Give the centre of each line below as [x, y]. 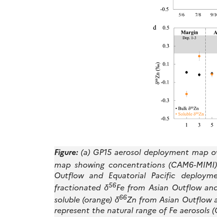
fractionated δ [81, 187]
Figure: [66, 152]
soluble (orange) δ [87, 199]
